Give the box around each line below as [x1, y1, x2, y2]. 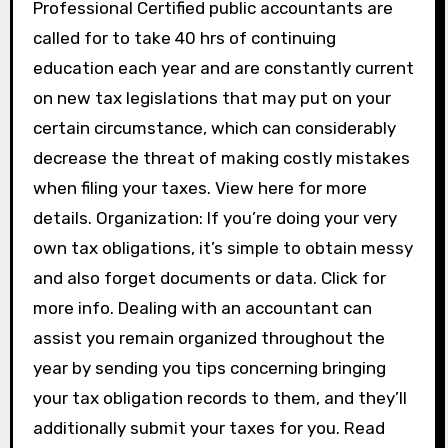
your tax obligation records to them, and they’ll [32, 388, 407, 408]
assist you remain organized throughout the [32, 328, 385, 348]
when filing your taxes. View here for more [32, 178, 367, 198]
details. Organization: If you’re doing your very [32, 208, 397, 228]
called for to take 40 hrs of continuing [32, 28, 336, 48]
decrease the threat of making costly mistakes [32, 148, 410, 168]
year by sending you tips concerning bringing [32, 358, 386, 378]
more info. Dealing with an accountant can [32, 298, 372, 318]
